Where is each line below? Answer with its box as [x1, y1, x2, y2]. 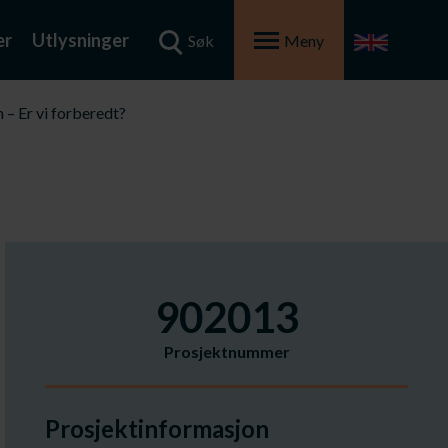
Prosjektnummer [163, 342, 290, 361]
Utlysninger [32, 29, 129, 51]
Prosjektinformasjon [45, 414, 269, 443]
